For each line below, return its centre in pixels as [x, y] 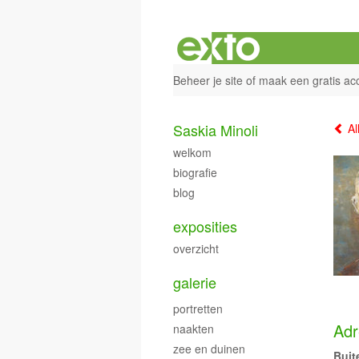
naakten [194, 329]
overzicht [196, 248]
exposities [205, 226]
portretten [198, 309]
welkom [192, 152]
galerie [195, 282]
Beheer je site [208, 80]
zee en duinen [209, 349]
